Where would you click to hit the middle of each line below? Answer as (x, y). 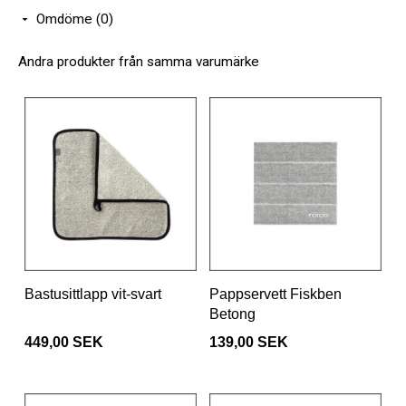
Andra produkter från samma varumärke (139, 62)
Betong (232, 314)
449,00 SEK (64, 343)
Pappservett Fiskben (275, 295)
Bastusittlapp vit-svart (93, 295)
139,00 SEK (249, 343)
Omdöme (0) (75, 19)
